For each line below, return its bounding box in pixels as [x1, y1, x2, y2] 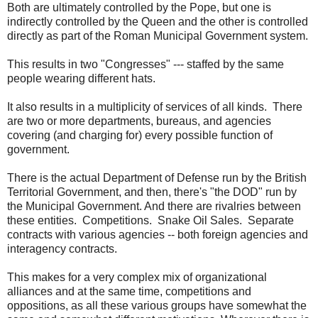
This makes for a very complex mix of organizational [7, 271, 267, 283]
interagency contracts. [7, 243, 120, 255]
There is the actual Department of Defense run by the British [7, 172, 307, 184]
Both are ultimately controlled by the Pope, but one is [7, 1, 271, 13]
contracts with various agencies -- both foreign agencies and [7, 229, 308, 241]
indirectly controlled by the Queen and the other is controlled [7, 16, 308, 28]
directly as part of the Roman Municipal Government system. [7, 30, 308, 42]
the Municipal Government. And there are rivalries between [7, 200, 301, 212]
